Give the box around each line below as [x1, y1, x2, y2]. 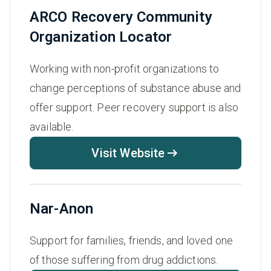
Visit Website [91, 146, 165, 161]
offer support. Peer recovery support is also [30, 101, 239, 114]
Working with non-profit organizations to [30, 62, 220, 76]
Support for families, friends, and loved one [30, 234, 233, 247]
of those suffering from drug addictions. [30, 253, 218, 267]
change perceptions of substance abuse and [30, 82, 241, 95]
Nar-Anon [30, 200, 94, 218]
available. [30, 120, 74, 134]
